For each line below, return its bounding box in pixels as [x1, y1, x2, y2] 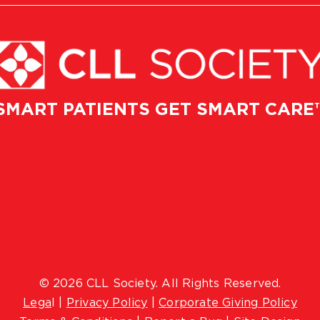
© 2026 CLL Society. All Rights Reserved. [39, 277, 281, 289]
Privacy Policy [66, 296, 148, 309]
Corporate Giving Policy [159, 296, 297, 309]
